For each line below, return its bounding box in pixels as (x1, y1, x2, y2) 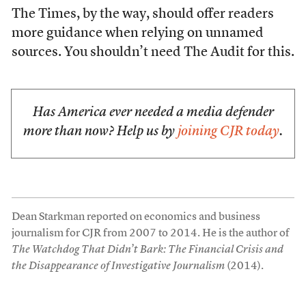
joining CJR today (178, 125, 279, 139)
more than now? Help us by (23, 125, 178, 139)
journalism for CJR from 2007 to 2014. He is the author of (11, 228, 290, 239)
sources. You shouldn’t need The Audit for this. (11, 46, 294, 59)
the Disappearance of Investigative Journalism (11, 261, 225, 272)
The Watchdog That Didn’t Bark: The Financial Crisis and (11, 245, 283, 255)
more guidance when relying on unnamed (11, 27, 264, 40)
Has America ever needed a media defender (32, 106, 274, 120)
